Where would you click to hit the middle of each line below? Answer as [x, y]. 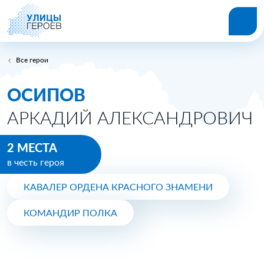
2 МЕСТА [32, 147]
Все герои [32, 60]
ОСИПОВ [46, 94]
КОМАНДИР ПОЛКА [70, 212]
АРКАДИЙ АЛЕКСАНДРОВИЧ [130, 117]
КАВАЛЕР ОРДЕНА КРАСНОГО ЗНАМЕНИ [118, 187]
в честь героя [36, 162]
